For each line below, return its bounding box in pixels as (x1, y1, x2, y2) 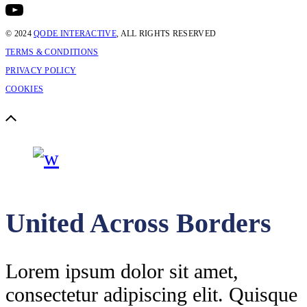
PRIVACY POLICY (5, 66, 77, 76)
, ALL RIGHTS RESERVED (116, 29, 217, 39)
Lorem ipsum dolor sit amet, (5, 259, 238, 282)
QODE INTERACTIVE (34, 29, 116, 39)
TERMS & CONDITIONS (5, 47, 99, 58)
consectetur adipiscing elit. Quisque (5, 282, 297, 306)
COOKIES (5, 84, 44, 95)
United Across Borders (5, 207, 271, 238)
